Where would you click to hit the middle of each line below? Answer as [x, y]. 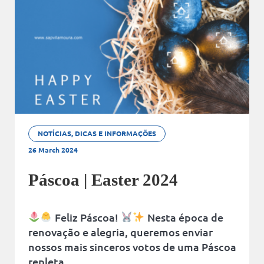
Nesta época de [184, 217]
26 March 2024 [53, 150]
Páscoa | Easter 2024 [103, 179]
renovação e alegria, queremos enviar [120, 232]
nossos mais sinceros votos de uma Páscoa [132, 246]
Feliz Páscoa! [86, 217]
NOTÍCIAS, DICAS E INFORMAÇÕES [97, 133]
